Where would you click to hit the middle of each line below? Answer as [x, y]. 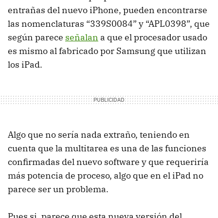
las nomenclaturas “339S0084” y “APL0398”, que [109, 24]
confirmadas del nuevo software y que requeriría [108, 162]
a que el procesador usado [153, 37]
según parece [36, 37]
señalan [82, 37]
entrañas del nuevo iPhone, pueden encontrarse [108, 10]
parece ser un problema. [58, 189]
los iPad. [25, 65]
